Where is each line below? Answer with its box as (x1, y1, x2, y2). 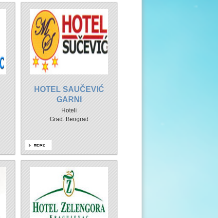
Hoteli (61, 107, 77, 114)
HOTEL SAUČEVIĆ (34, 85, 104, 93)
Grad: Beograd (50, 116, 89, 123)
